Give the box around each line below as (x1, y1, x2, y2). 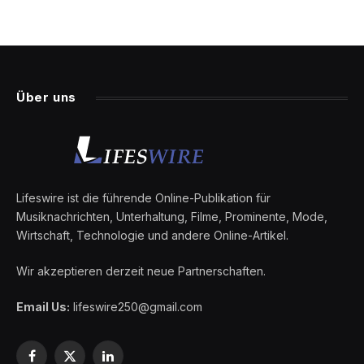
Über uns (16, 89, 76, 106)
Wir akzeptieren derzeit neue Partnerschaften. (16, 264, 266, 279)
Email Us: (16, 300, 70, 314)
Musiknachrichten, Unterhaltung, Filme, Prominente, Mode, (16, 210, 327, 224)
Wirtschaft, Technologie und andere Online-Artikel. (16, 228, 288, 243)
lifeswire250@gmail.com (70, 300, 202, 314)
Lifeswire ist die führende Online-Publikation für (16, 191, 271, 206)
